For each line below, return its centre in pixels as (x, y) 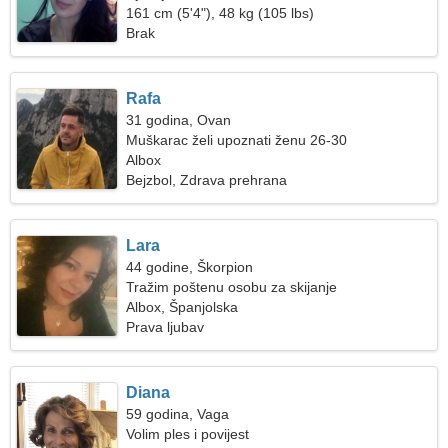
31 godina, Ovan (179, 120)
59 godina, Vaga (178, 414)
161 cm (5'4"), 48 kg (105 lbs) (220, 13)
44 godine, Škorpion (190, 267)
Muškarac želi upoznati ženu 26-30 (237, 140)
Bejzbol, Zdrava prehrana (207, 180)
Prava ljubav (165, 327)
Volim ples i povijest (188, 434)
